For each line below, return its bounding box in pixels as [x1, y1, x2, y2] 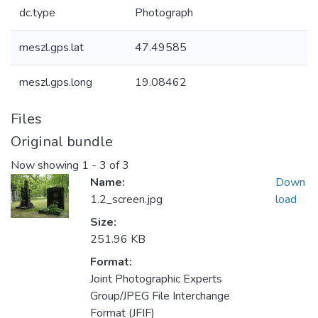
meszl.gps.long [19, 75, 92, 90]
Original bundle [11, 132, 113, 151]
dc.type [19, 5, 55, 21]
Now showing [11, 158, 82, 174]
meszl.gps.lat [19, 40, 84, 55]
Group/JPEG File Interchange [90, 288, 230, 305]
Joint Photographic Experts [90, 271, 222, 287]
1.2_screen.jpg [90, 192, 163, 208]
